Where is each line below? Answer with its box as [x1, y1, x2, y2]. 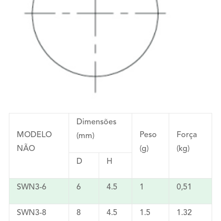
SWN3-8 [17, 209, 46, 218]
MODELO [17, 131, 52, 140]
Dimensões [76, 118, 116, 127]
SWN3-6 [17, 184, 46, 192]
